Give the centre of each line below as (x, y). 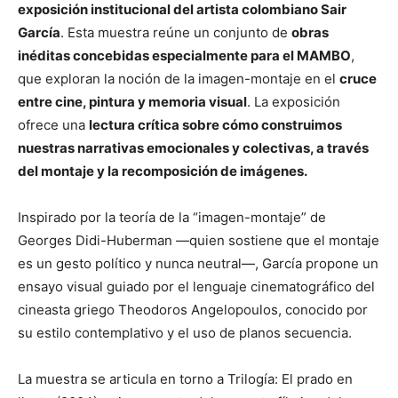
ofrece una (53, 124)
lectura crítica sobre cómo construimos (215, 124)
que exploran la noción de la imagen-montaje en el (179, 78)
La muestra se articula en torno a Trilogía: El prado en (185, 378)
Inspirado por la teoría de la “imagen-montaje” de (172, 217)
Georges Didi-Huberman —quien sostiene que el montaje (199, 240)
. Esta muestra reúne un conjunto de (176, 32)
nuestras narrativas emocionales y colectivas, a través (193, 147)
